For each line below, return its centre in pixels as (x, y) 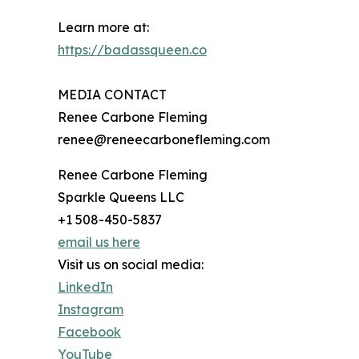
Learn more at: (103, 28)
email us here (99, 242)
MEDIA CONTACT (112, 95)
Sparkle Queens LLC (121, 198)
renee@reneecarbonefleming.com (164, 140)
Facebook (89, 332)
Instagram (91, 310)
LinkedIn (85, 287)
